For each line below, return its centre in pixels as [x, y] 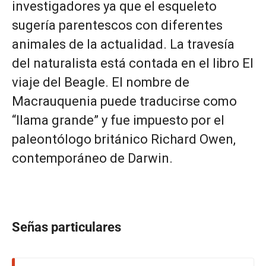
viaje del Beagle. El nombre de [101, 82]
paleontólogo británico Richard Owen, [124, 139]
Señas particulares [66, 227]
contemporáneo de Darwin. [92, 158]
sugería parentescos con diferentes [117, 25]
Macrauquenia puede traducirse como [124, 101]
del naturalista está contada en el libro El [133, 63]
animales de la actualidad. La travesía [123, 44]
